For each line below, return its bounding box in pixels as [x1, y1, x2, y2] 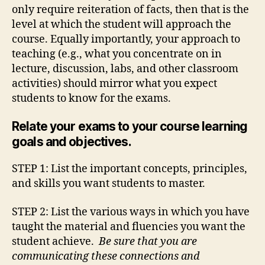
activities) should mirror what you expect [12, 76, 217, 91]
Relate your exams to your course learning [12, 119, 248, 134]
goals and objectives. [12, 134, 131, 150]
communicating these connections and [12, 249, 199, 263]
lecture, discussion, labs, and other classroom [12, 62, 238, 76]
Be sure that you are [99, 234, 197, 248]
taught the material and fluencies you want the [12, 219, 245, 234]
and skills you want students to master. [12, 177, 205, 191]
